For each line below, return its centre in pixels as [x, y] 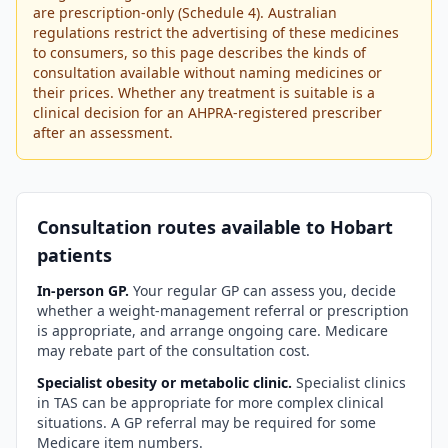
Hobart [361, 227]
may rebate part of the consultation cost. [173, 350]
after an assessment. [103, 132]
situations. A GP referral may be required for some [206, 422]
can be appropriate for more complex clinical [231, 402]
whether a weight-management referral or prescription [223, 310]
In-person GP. [83, 290]
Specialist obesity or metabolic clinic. [164, 382]
